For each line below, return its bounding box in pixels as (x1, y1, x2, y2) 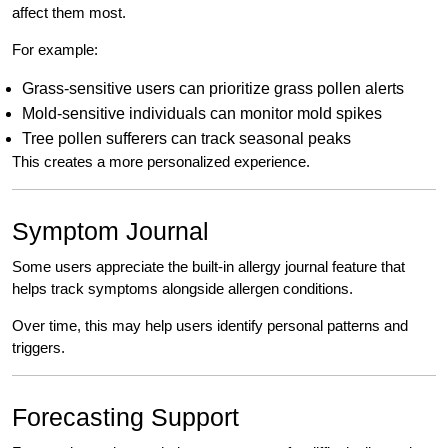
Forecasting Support (12, 403, 239, 432)
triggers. (12, 339, 65, 357)
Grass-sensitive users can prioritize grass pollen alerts (22, 80, 404, 98)
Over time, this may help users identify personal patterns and (12, 317, 408, 335)
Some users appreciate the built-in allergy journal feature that (12, 258, 405, 276)
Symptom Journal (12, 217, 209, 246)
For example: (12, 41, 98, 59)
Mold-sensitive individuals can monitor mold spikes (22, 105, 382, 123)
